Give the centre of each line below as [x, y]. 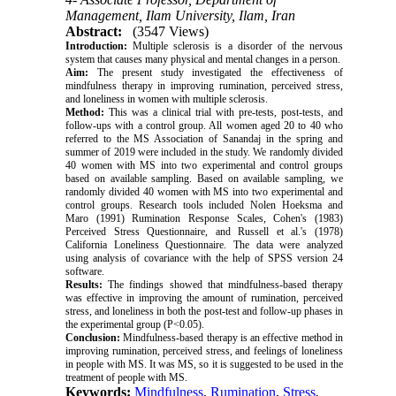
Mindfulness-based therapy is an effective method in [232, 337]
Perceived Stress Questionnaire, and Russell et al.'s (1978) [204, 231]
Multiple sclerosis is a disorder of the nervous [235, 46]
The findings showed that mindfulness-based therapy [223, 284]
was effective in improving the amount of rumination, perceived [204, 297]
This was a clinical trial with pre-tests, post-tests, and [224, 112]
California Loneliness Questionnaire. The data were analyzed [204, 244]
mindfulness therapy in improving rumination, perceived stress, [204, 85]
